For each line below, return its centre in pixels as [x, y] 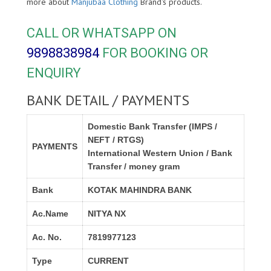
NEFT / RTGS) [116, 140]
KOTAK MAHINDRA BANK [140, 190]
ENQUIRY [54, 73]
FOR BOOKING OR [154, 53]
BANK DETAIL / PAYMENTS [108, 100]
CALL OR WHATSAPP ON [102, 33]
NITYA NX [107, 214]
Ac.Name [50, 214]
